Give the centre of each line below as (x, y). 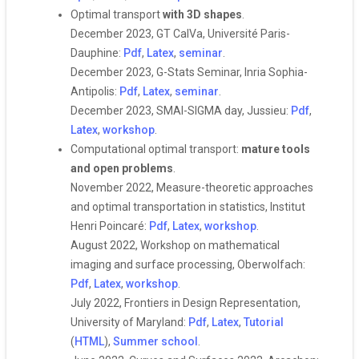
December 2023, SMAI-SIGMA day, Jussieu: (181, 111)
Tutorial (264, 322)
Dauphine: (97, 53)
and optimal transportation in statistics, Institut (188, 207)
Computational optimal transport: (156, 149)
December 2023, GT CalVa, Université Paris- (180, 34)
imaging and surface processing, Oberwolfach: (188, 264)
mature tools (276, 149)
